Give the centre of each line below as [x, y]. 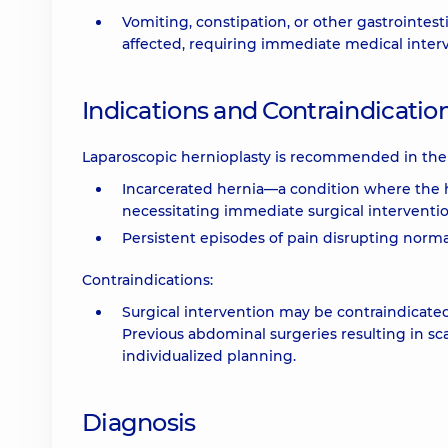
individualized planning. [209, 356]
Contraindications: [147, 280]
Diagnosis [139, 422]
